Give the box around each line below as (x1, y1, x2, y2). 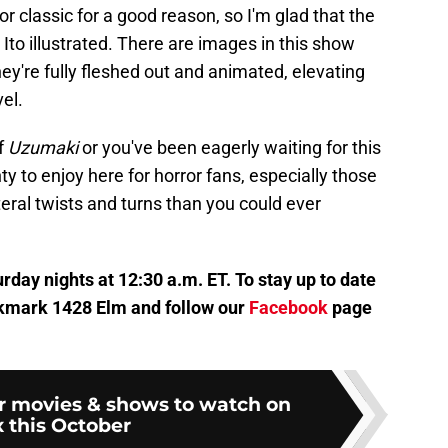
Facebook (249, 296, 328, 318)
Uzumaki (8, 136, 78, 158)
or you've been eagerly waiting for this (78, 136, 381, 158)
